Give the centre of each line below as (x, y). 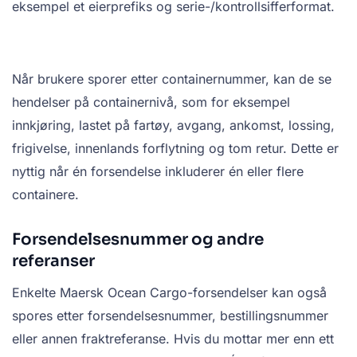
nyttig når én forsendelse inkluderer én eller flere (158, 172)
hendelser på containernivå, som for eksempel (151, 102)
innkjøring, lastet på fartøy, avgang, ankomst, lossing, (173, 126)
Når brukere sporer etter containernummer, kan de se (172, 79)
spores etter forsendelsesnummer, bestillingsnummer (170, 316)
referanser (53, 261)
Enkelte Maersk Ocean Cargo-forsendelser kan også (169, 293)
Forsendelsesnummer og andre (138, 240)
